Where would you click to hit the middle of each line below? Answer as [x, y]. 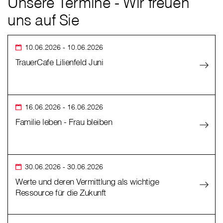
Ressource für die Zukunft [61, 193]
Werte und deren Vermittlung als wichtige [87, 182]
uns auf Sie [44, 20]
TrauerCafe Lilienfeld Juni [59, 62]
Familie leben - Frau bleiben [64, 122]
